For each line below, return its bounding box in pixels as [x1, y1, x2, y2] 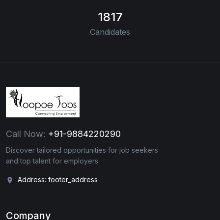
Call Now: [6, 128, 46, 139]
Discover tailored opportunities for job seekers [6, 145, 158, 154]
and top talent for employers [6, 156, 98, 165]
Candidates [90, 27, 130, 37]
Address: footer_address [18, 175, 98, 184]
